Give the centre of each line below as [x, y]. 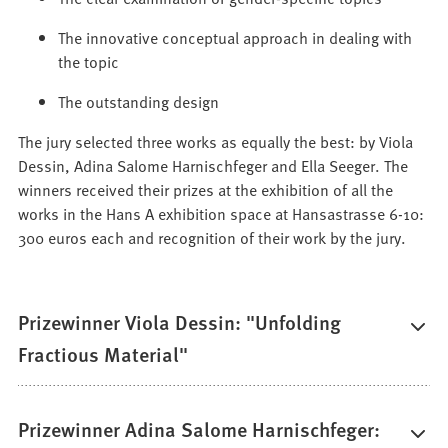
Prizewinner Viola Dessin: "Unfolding [180, 322]
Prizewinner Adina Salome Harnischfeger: [199, 428]
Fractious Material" [103, 354]
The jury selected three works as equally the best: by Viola [216, 141]
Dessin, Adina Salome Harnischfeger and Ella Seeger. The [213, 165]
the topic [89, 61]
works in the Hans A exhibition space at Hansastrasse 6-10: [221, 213]
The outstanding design [139, 101]
